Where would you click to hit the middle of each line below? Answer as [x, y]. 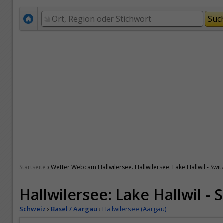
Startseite [33, 167]
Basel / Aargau [74, 209]
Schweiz [33, 209]
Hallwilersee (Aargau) [134, 209]
